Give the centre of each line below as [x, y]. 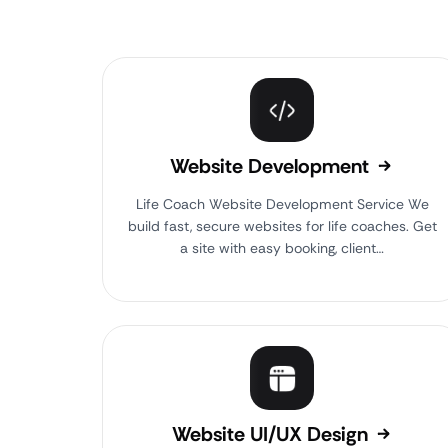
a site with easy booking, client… [282, 248]
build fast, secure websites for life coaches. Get [282, 226]
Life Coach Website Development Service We [282, 204]
